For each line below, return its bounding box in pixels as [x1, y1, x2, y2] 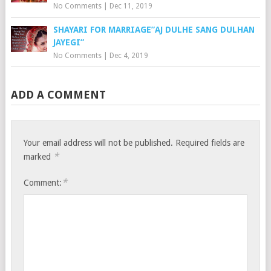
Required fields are [175, 137, 245, 148]
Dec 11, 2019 [109, 1, 152, 10]
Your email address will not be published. [24, 137, 174, 148]
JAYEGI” [53, 37, 84, 47]
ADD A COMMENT [10, 88, 106, 101]
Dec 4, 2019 [109, 51, 148, 60]
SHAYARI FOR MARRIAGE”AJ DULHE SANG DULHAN [53, 24, 255, 34]
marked [24, 151, 54, 162]
